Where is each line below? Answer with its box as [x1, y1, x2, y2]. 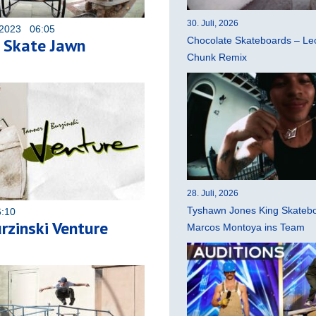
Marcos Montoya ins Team [187, 221, 305, 233]
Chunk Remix [187, 51, 247, 63]
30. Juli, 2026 [187, 18, 238, 28]
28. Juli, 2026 [187, 188, 238, 198]
